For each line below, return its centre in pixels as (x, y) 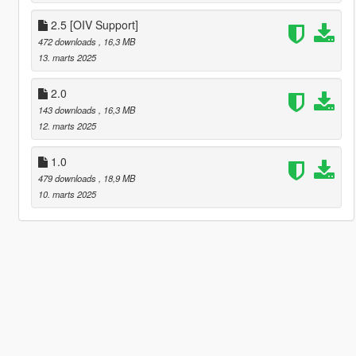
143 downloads (68, 109)
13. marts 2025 (67, 57)
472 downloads (68, 41)
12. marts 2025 (67, 125)
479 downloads (68, 178)
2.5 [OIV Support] (93, 24)
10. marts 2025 (67, 193)
